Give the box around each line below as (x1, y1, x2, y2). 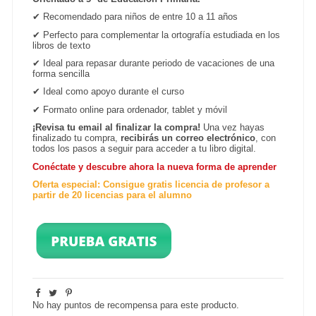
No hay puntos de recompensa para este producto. (32, 299, 240, 310)
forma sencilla (32, 68, 90, 79)
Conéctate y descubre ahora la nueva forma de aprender (32, 161, 280, 172)
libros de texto (32, 39, 91, 51)
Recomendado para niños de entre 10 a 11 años (40, 11, 238, 23)
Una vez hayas (200, 122, 265, 133)
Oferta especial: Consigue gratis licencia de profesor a (32, 178, 270, 190)
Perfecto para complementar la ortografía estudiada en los (40, 29, 281, 40)
